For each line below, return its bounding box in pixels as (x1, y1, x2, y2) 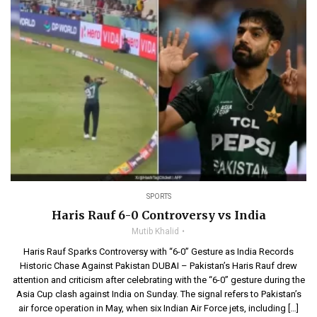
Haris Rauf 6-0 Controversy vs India (51, 207, 266, 222)
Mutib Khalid (132, 226, 179, 236)
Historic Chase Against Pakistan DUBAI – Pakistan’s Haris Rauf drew (20, 260, 297, 271)
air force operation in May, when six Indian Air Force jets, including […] (18, 302, 299, 313)
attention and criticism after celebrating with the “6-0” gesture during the (12, 274, 305, 285)
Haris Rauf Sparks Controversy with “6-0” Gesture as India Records (23, 246, 294, 257)
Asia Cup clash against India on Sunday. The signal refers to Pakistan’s (16, 288, 301, 299)
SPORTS (146, 192, 171, 200)
